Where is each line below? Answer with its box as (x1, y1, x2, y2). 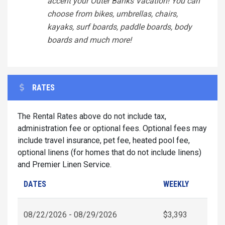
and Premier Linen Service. (18, 159, 111, 169)
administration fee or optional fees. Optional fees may (18, 123, 207, 133)
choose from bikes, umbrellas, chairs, (47, 9, 178, 19)
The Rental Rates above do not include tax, (18, 111, 166, 121)
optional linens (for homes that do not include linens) (18, 147, 201, 157)
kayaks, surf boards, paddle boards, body (47, 22, 192, 32)
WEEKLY (163, 179, 189, 189)
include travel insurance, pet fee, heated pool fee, (18, 135, 190, 145)
